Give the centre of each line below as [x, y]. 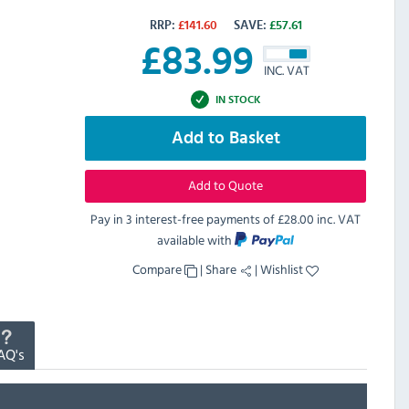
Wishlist [283, 269]
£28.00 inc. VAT [319, 219]
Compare [158, 269]
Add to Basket [225, 139]
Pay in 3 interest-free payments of [184, 219]
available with [196, 240]
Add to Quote [225, 185]
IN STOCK [238, 99]
